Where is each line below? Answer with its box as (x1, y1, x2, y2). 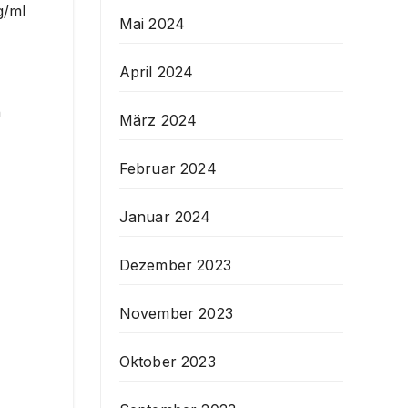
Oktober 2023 (118, 352, 216, 371)
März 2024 (118, 110, 198, 129)
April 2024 (118, 62, 194, 81)
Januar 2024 (118, 207, 211, 226)
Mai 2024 (118, 14, 186, 33)
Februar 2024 (118, 158, 217, 178)
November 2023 (118, 303, 234, 322)
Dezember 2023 (118, 255, 232, 274)
